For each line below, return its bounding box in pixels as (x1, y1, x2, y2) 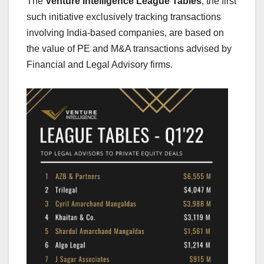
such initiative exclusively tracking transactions (27, 11, 221, 22)
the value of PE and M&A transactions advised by (27, 43, 232, 54)
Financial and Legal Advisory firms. (27, 59, 173, 70)
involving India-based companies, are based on (27, 27, 224, 38)
